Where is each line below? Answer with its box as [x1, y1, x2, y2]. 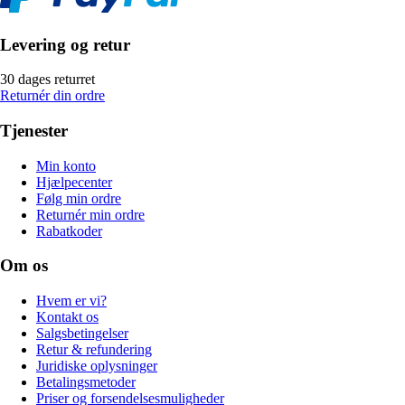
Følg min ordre [36, 190, 121, 206]
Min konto [36, 157, 96, 174]
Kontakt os [36, 309, 99, 325]
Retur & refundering [36, 342, 152, 358]
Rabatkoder [36, 222, 102, 239]
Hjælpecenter [36, 174, 112, 190]
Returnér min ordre [36, 206, 145, 222]
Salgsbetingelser [36, 325, 128, 342]
